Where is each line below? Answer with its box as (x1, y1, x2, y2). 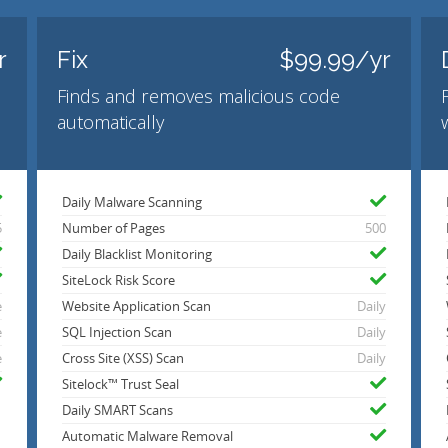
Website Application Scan (62, 298, 212, 316)
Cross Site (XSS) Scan (62, 350, 185, 368)
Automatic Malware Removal (62, 428, 234, 446)
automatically (57, 110, 165, 135)
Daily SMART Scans (62, 402, 174, 420)
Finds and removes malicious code (57, 84, 341, 109)
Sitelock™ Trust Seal (62, 376, 180, 394)
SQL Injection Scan (62, 324, 173, 342)
